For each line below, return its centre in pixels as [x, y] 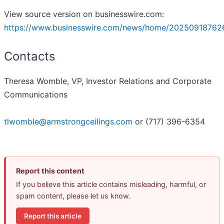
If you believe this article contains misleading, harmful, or [111, 184]
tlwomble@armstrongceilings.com [68, 122]
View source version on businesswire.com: [84, 14]
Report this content [50, 171]
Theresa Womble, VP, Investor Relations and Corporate [108, 81]
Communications [36, 95]
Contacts [30, 56]
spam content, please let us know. [73, 196]
